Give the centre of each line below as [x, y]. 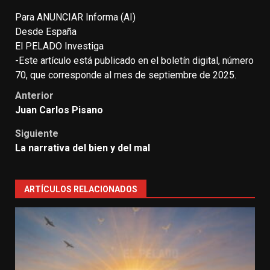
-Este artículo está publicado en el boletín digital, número [134, 60]
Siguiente [37, 133]
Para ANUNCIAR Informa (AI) [75, 17]
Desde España [46, 31]
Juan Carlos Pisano [59, 110]
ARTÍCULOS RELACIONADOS [81, 189]
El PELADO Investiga [59, 46]
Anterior [34, 95]
